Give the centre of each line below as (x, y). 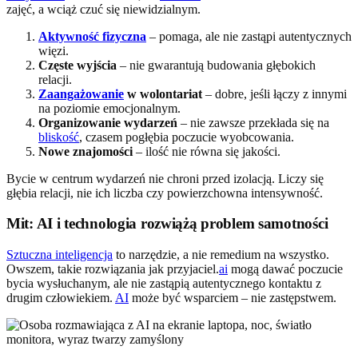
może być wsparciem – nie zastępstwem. (233, 298)
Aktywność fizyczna (92, 36)
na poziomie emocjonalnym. (109, 108)
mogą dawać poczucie (285, 269)
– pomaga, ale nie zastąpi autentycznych (249, 36)
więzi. (54, 50)
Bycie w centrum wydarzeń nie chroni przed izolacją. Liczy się (165, 178)
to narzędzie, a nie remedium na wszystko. (221, 255)
